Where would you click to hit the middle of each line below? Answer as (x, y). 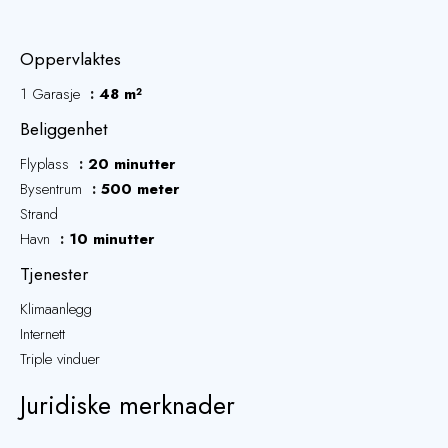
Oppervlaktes (70, 59)
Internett (42, 334)
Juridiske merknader (127, 405)
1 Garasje (52, 94)
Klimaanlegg (56, 309)
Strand (39, 214)
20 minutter (131, 164)
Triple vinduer (60, 359)
